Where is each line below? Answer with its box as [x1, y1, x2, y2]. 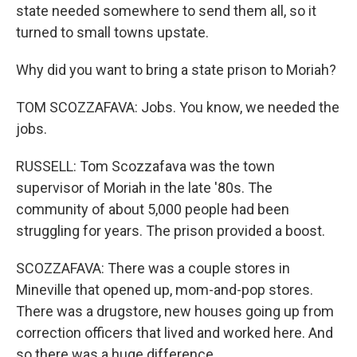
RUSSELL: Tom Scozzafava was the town [16, 158, 275, 175]
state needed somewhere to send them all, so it [16, 2, 316, 19]
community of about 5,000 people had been [16, 201, 289, 218]
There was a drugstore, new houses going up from [16, 303, 334, 320]
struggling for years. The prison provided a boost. [16, 222, 325, 239]
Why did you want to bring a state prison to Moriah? [16, 61, 336, 78]
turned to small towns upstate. [16, 24, 209, 41]
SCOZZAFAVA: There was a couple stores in [16, 260, 290, 277]
